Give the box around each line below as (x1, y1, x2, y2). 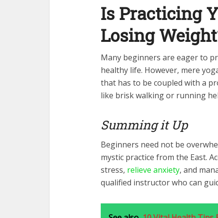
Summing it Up (101, 117, 188, 133)
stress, (101, 164, 127, 175)
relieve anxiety (127, 164, 180, 175)
